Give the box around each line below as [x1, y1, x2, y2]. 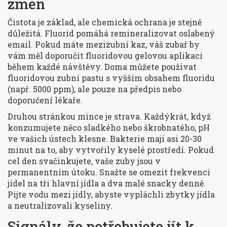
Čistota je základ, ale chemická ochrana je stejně [8, 17, 202, 28]
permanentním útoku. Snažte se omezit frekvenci [8, 167, 210, 178]
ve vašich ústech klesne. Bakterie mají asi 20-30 [8, 133, 202, 144]
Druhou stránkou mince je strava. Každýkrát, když [8, 111, 211, 122]
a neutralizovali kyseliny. [8, 200, 112, 211]
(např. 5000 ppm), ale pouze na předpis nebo [8, 84, 181, 95]
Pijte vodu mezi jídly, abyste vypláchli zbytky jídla [8, 189, 215, 200]
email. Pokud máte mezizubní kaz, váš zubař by [8, 39, 200, 50]
